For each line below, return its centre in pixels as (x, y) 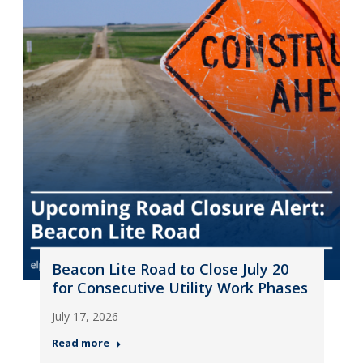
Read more (80, 343)
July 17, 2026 (85, 316)
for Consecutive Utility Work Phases (179, 288)
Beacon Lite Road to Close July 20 (170, 269)
